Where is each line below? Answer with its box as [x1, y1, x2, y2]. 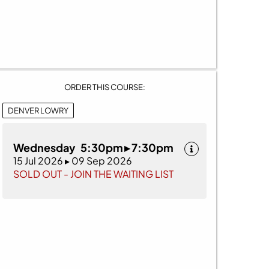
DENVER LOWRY [8, 105, 68, 115]
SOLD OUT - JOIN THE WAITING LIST [13, 167, 174, 180]
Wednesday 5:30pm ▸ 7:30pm [13, 140, 174, 154]
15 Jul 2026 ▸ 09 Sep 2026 [13, 154, 132, 167]
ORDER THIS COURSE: [64, 82, 145, 92]
